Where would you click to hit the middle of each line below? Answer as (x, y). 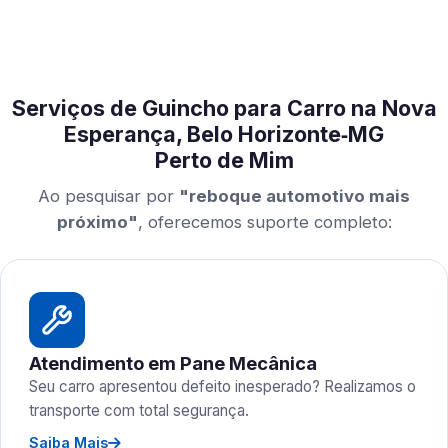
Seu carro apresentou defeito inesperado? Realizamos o (222, 386)
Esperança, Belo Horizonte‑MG (224, 134)
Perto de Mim (224, 160)
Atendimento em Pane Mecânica (173, 363)
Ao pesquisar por (108, 196)
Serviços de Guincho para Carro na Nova (224, 108)
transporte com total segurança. (139, 410)
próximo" (97, 222)
